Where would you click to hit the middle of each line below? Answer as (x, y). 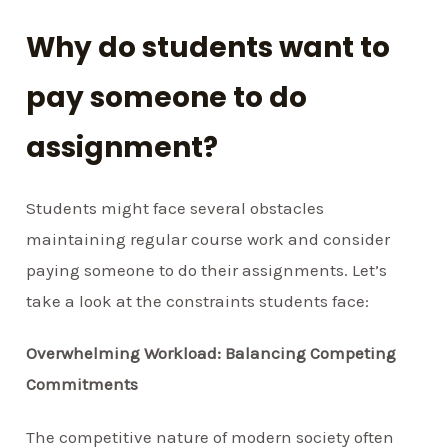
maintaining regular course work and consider (208, 239)
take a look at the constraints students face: (198, 301)
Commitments (82, 384)
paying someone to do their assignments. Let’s (207, 270)
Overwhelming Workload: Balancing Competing (211, 353)
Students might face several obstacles (175, 208)
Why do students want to (208, 48)
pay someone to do (167, 98)
